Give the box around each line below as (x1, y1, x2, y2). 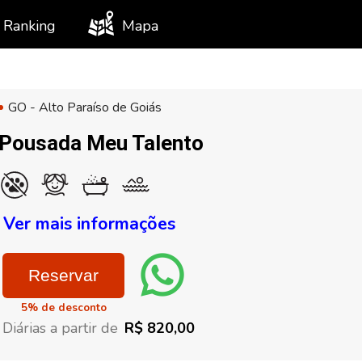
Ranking (3, 16, 56, 36)
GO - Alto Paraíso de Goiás (8, 99, 162, 116)
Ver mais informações (3, 212, 175, 236)
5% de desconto (21, 301, 107, 315)
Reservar (28, 266, 99, 284)
